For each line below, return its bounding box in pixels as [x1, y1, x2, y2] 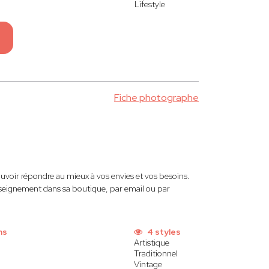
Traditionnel [134, 248, 178, 259]
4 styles [145, 226, 181, 237]
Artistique [134, 237, 169, 248]
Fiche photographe [114, 91, 199, 104]
